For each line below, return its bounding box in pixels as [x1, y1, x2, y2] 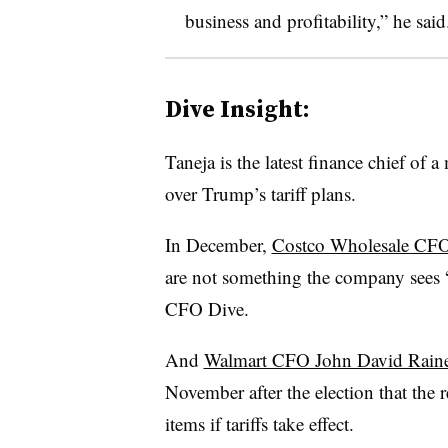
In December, [164, 231, 272, 257]
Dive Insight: [164, 91, 310, 125]
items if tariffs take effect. [164, 410, 354, 436]
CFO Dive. [164, 295, 249, 321]
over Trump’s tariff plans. [164, 180, 356, 206]
